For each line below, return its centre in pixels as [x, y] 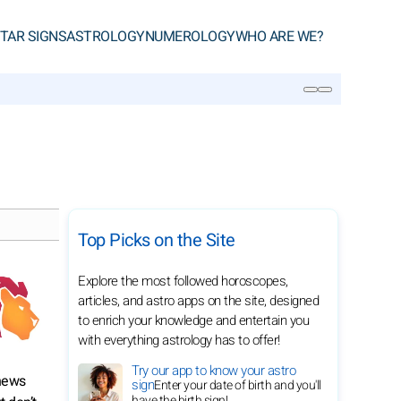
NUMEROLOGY [190, 37]
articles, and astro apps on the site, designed [198, 301]
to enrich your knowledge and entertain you [193, 320]
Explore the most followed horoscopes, [183, 281]
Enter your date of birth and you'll [238, 385]
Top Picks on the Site [157, 240]
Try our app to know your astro [213, 371]
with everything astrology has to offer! [179, 340]
